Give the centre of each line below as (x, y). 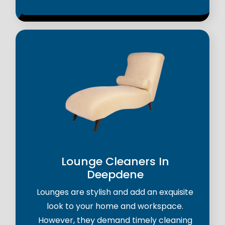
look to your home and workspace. (115, 206)
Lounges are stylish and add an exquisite (115, 192)
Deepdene (115, 175)
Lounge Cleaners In (115, 162)
